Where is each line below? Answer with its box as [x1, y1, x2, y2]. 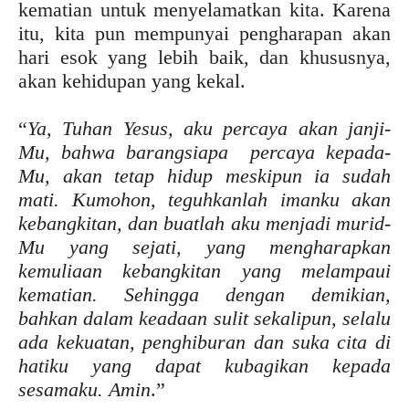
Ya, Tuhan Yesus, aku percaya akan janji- [27, 116, 391, 140]
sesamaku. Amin [18, 377, 151, 401]
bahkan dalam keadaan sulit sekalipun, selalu [18, 306, 391, 330]
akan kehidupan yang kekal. [18, 68, 246, 92]
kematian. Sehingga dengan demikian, [18, 282, 391, 306]
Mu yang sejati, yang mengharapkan [18, 235, 391, 258]
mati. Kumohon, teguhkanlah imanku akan [18, 187, 391, 211]
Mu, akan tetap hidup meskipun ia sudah [18, 163, 391, 187]
